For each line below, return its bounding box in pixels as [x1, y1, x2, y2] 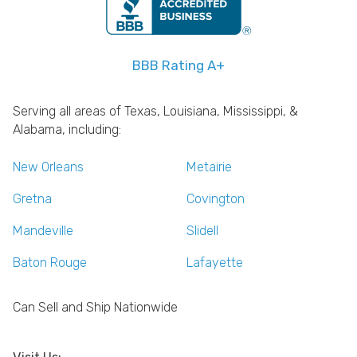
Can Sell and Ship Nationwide [13, 299, 178, 315]
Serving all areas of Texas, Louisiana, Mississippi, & [13, 103, 298, 119]
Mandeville [13, 222, 73, 238]
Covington [186, 190, 245, 206]
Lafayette [186, 254, 243, 270]
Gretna [13, 190, 52, 206]
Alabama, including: [13, 121, 121, 137]
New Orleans [13, 159, 84, 175]
